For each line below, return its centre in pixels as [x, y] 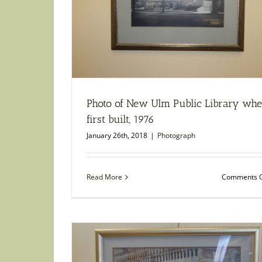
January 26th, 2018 [117, 136]
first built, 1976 [120, 120]
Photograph [176, 136]
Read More [104, 177]
